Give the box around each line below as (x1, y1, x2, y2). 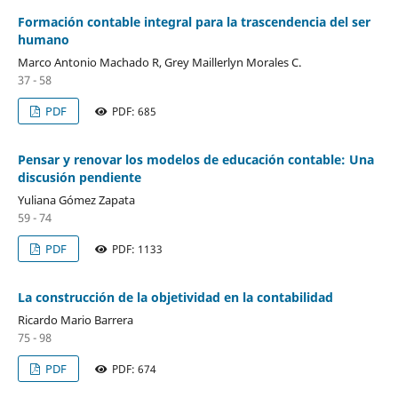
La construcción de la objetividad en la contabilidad (17, 288, 333, 306)
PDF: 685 (107, 104, 160, 118)
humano (17, 30, 69, 48)
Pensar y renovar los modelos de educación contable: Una (17, 150, 374, 168)
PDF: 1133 (107, 242, 166, 256)
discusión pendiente (17, 168, 141, 186)
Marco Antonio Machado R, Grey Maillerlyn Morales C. (17, 53, 301, 70)
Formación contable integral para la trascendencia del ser (17, 12, 370, 30)
